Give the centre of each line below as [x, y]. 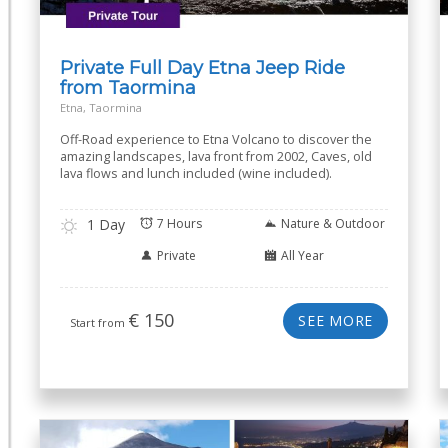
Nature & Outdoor [333, 223]
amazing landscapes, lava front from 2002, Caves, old [216, 156]
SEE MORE [335, 320]
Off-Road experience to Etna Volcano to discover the [216, 139]
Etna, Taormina [101, 107]
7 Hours [179, 223]
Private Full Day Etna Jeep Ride [202, 67]
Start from [99, 322]
